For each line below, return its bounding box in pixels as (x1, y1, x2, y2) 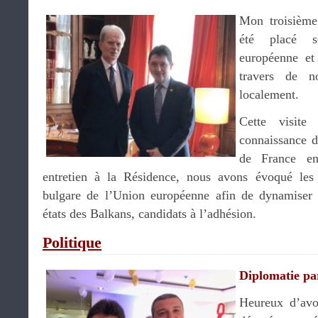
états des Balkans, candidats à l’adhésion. (43, 207, 256, 221)
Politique (43, 234, 102, 251)
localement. (239, 87, 299, 102)
